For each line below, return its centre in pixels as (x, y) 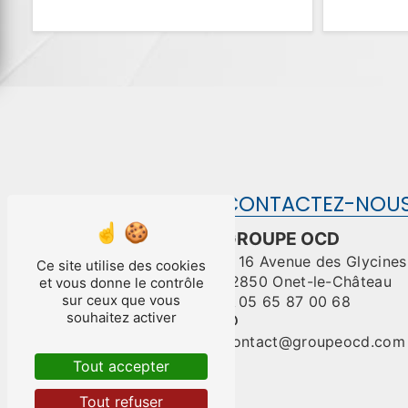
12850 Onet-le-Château (308, 281)
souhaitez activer (121, 317)
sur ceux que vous (121, 300)
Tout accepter (121, 366)
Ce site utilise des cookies (121, 265)
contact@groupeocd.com (315, 342)
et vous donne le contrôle (121, 283)
